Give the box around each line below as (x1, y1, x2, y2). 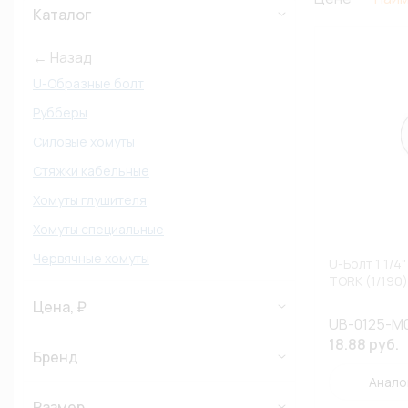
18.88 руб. (329, 334, 399, 354)
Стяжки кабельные (33, 162, 149, 179)
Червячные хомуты (33, 250, 149, 267)
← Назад (33, 47, 92, 67)
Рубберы (33, 104, 87, 121)
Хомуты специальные (33, 220, 164, 238)
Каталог (33, 5, 91, 25)
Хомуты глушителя (33, 191, 147, 209)
